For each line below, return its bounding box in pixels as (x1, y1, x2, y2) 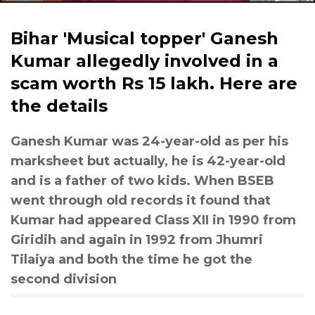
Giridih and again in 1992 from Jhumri (11, 232, 263, 247)
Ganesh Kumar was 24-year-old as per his (11, 134, 288, 149)
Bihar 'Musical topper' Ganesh (11, 28, 278, 49)
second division (11, 271, 117, 287)
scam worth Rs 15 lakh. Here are (11, 73, 297, 94)
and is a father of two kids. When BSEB (11, 173, 274, 188)
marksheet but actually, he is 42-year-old (11, 153, 285, 169)
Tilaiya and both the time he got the (11, 252, 252, 267)
